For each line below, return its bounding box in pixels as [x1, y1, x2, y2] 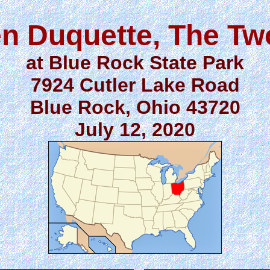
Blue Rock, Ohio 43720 [30, 96, 240, 118]
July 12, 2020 [75, 118, 195, 140]
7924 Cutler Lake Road [30, 74, 240, 96]
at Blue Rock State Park [26, 51, 244, 74]
